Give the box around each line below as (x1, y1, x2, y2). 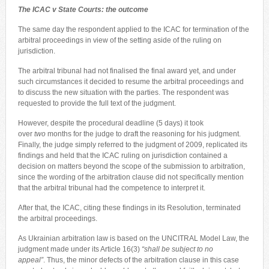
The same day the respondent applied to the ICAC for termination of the (17, 25, 249, 34)
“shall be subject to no (141, 244, 213, 253)
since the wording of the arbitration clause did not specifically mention (17, 172, 244, 181)
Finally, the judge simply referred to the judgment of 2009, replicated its (17, 140, 247, 149)
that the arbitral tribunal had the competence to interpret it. (17, 183, 205, 192)
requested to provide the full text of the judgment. (17, 98, 176, 107)
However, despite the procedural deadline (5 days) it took (17, 118, 204, 127)
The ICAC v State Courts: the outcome (17, 5, 150, 14)
